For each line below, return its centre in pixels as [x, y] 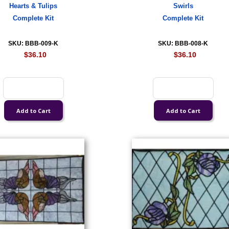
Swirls [183, 6]
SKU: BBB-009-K [33, 43]
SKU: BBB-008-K [183, 43]
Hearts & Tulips [33, 6]
